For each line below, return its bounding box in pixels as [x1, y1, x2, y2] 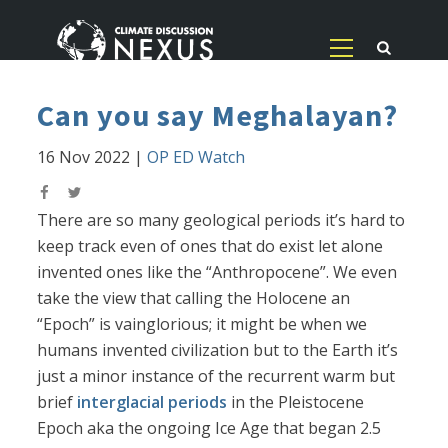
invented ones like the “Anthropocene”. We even [37, 261, 398, 284]
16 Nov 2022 [37, 146, 131, 169]
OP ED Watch [147, 146, 246, 169]
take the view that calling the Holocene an [37, 287, 351, 310]
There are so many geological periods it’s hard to [37, 209, 406, 232]
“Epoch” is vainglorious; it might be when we [37, 313, 368, 336]
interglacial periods [77, 391, 228, 414]
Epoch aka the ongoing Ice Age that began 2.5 [37, 417, 382, 440]
